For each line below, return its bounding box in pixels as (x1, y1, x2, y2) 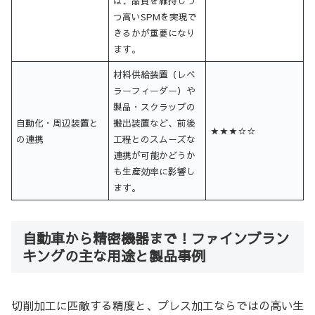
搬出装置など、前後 (113, 116, 196, 129)
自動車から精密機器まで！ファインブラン (22, 228, 290, 247)
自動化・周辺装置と (16, 116, 99, 129)
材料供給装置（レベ (113, 67, 196, 80)
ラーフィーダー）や (113, 84, 196, 96)
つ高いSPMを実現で (113, 10, 198, 22)
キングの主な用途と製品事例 (22, 245, 205, 265)
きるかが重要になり (113, 26, 196, 39)
